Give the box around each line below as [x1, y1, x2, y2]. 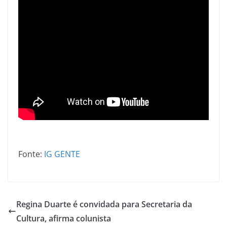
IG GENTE [44, 148, 80, 160]
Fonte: [18, 148, 44, 160]
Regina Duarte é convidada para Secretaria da [16, 198, 192, 210]
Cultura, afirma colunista [16, 212, 111, 224]
